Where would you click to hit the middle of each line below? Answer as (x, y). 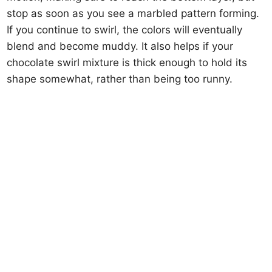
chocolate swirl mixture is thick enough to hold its (127, 62)
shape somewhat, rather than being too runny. (120, 79)
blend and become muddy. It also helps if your (120, 46)
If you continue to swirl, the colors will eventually (125, 29)
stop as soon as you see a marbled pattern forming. (133, 13)
